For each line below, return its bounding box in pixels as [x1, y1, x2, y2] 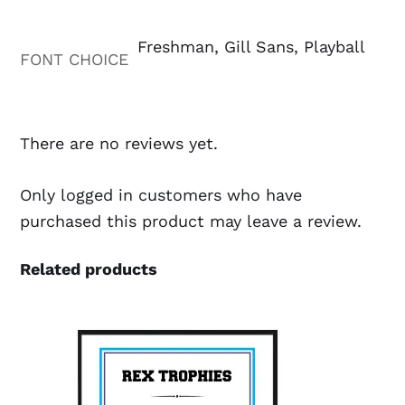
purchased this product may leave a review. [20, 211, 363, 231]
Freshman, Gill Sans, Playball [137, 36, 366, 56]
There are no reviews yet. [20, 133, 219, 153]
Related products [20, 259, 158, 278]
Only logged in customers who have [20, 184, 303, 204]
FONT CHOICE [20, 49, 129, 69]
